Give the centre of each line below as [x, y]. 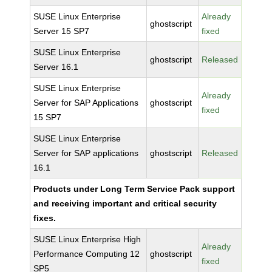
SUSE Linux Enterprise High [87, 239]
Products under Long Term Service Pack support [134, 189]
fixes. [45, 218]
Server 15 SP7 [62, 31]
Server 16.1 [56, 67]
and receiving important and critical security [125, 203]
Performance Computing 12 [87, 254]
